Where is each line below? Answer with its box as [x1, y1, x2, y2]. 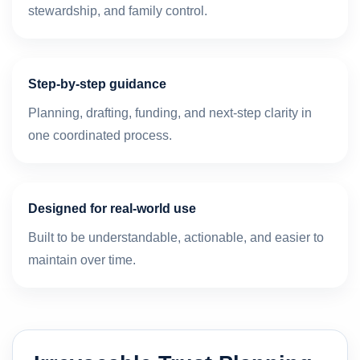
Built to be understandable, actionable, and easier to [28, 230, 324, 244]
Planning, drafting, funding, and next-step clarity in [28, 105, 312, 120]
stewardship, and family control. [28, 3, 207, 18]
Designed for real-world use [28, 201, 196, 215]
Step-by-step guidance [28, 76, 166, 91]
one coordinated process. [28, 128, 172, 142]
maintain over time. [28, 252, 136, 267]
